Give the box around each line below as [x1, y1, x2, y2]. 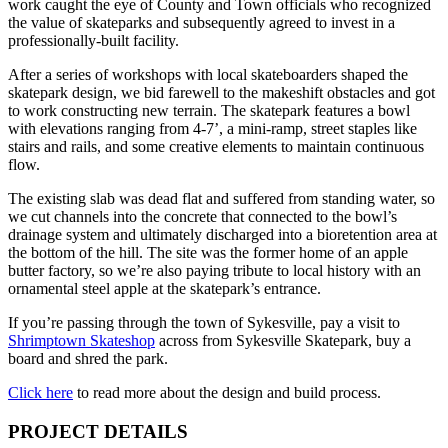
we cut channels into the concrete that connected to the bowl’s [8, 207, 397, 225]
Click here [8, 383, 73, 401]
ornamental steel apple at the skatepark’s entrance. [8, 279, 321, 297]
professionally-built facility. [8, 31, 179, 49]
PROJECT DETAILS [8, 420, 188, 442]
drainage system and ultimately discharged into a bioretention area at [8, 225, 437, 243]
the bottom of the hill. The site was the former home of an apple [8, 243, 408, 261]
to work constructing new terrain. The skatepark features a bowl [8, 101, 410, 119]
